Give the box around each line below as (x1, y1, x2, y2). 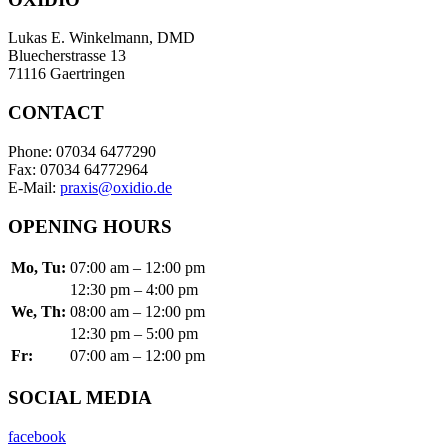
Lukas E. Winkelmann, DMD (8, 29, 195, 47)
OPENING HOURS (8, 215, 172, 237)
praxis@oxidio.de (60, 178, 172, 196)
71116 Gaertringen (8, 65, 125, 83)
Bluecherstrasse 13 (8, 47, 126, 65)
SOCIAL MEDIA (8, 387, 152, 409)
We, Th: (11, 303, 66, 321)
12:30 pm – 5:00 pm (70, 325, 198, 343)
